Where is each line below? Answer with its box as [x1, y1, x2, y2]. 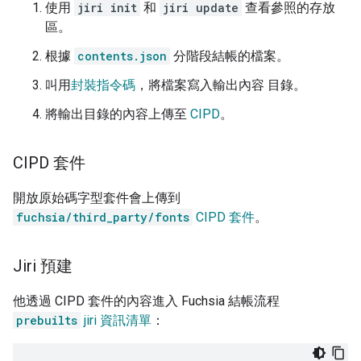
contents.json [77, 48, 167, 64]
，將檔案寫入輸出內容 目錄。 [135, 77, 306, 93]
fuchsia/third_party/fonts [16, 210, 189, 226]
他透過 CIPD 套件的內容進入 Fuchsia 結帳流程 [13, 293, 280, 309]
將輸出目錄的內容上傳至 [45, 106, 190, 122]
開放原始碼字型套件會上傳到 [13, 190, 180, 206]
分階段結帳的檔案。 [170, 48, 289, 64]
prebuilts [16, 313, 77, 329]
